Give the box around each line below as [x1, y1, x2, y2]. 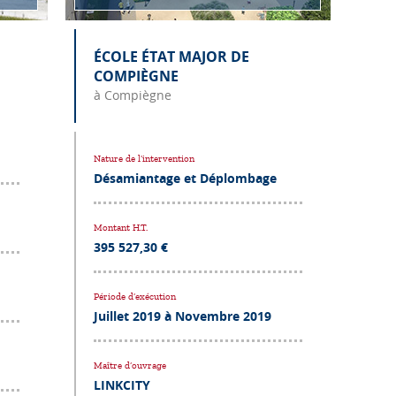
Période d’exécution [93, 290, 176, 302]
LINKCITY [93, 376, 150, 393]
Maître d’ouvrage [93, 359, 166, 371]
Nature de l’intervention [93, 152, 194, 164]
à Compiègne [93, 86, 171, 103]
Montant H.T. [93, 221, 148, 233]
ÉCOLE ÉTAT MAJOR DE [93, 46, 249, 66]
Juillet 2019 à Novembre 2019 [93, 307, 271, 324]
